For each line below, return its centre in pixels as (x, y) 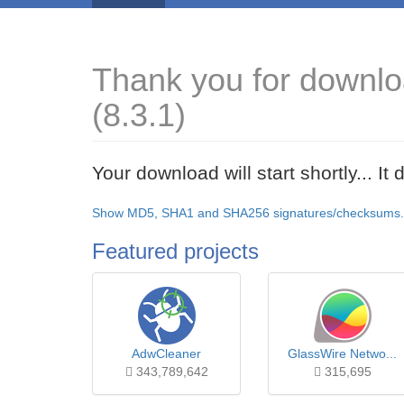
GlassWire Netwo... (342, 353)
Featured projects (175, 251)
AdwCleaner (166, 353)
